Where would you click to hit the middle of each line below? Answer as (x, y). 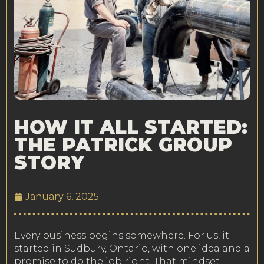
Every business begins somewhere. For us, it (122, 235)
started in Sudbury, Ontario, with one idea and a (132, 248)
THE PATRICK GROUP (123, 145)
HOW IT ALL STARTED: (131, 127)
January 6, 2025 (62, 197)
